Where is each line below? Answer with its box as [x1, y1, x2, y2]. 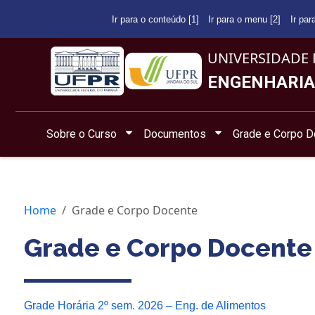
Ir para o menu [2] [208, 13, 281, 25]
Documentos [143, 127, 207, 141]
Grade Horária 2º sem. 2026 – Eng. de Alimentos [24, 300, 266, 312]
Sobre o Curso [46, 127, 117, 141]
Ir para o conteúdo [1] [111, 13, 199, 25]
